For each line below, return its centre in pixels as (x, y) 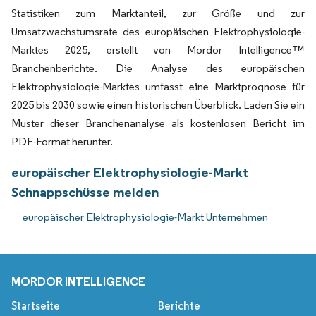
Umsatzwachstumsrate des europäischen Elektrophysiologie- (158, 32)
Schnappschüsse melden (85, 192)
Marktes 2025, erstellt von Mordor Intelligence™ (158, 50)
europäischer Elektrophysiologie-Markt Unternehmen (145, 217)
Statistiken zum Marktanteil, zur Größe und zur (158, 13)
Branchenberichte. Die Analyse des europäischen (158, 68)
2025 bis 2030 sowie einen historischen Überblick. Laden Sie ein (158, 105)
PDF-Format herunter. (62, 142)
